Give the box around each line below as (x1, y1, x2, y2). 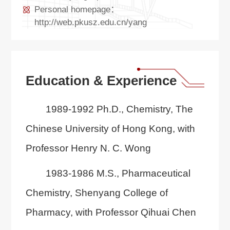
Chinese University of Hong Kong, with (25, 123, 195, 135)
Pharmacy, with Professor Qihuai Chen (25, 206, 196, 218)
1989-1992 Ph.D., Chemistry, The (45, 103, 193, 115)
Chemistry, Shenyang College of (25, 187, 168, 199)
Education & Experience (25, 73, 177, 88)
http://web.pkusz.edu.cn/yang (34, 16, 147, 27)
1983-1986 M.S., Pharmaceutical (45, 167, 190, 179)
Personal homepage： (34, 4, 119, 14)
